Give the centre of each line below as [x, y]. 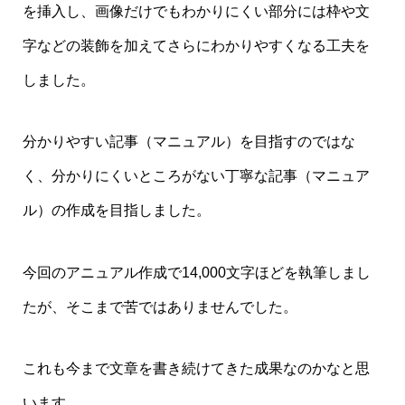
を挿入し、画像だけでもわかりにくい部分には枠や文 [196, 11]
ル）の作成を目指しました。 [116, 211]
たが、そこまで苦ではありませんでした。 [160, 306]
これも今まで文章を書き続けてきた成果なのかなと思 [196, 368]
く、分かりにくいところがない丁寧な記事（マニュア [196, 176]
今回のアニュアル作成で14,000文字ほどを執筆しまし [196, 272]
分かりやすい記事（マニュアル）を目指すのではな [188, 142]
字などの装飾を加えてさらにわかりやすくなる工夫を [196, 45]
